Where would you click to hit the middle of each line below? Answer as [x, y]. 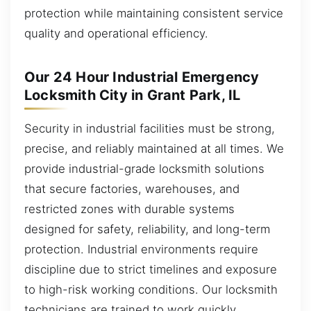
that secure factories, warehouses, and [132, 188]
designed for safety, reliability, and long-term [147, 229]
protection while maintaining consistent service [154, 13]
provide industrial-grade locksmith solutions [144, 168]
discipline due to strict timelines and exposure [151, 269]
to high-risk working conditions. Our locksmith [151, 289]
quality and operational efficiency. [116, 33]
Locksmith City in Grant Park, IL [133, 95]
